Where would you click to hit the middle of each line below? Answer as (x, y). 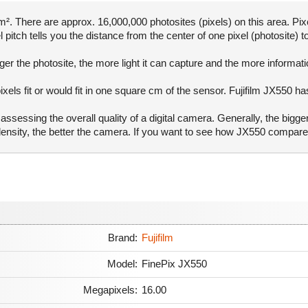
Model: (122, 264)
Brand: (123, 238)
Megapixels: (110, 290)
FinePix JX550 (174, 264)
